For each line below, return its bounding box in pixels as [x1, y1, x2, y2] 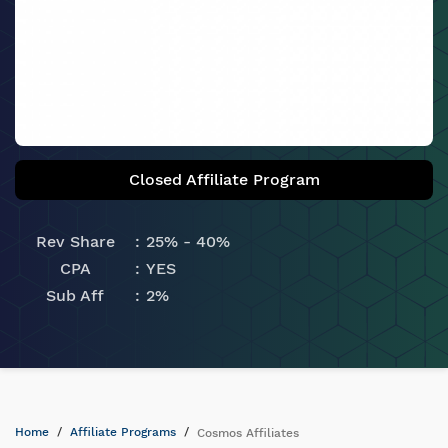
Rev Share [35, 232, 115, 251]
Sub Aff [46, 286, 104, 305]
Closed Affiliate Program [128, 170, 320, 189]
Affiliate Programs [70, 424, 176, 439]
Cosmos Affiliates [197, 426, 299, 440]
